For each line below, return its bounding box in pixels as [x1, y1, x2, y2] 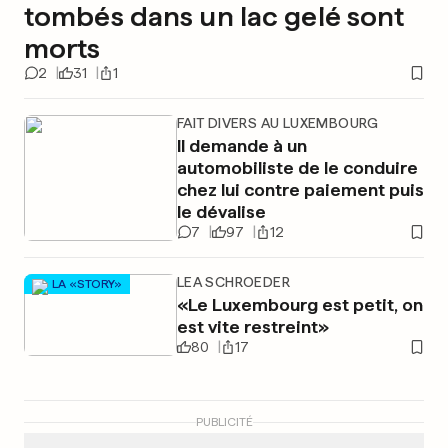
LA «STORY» [52, 276, 122, 291]
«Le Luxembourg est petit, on [176, 294, 423, 315]
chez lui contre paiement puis [176, 179, 424, 200]
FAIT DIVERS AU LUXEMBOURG [176, 115, 379, 131]
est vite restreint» [176, 316, 329, 337]
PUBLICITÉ [195, 415, 253, 429]
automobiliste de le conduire [176, 157, 418, 178]
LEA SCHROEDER [176, 274, 290, 290]
